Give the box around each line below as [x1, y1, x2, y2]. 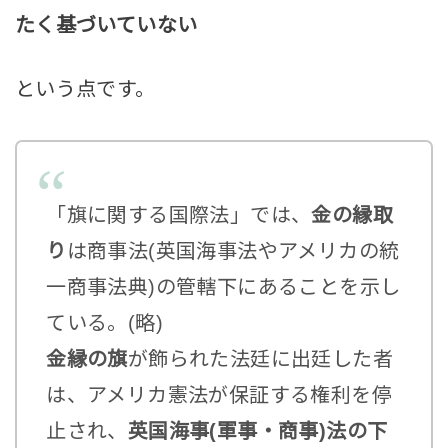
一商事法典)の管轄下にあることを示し [46, 275, 401, 298]
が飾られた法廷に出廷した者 [127, 347, 394, 370]
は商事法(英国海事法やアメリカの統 [66, 239, 400, 262]
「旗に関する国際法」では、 [46, 203, 312, 226]
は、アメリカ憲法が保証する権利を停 [46, 383, 393, 406]
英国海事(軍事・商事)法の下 [127, 419, 388, 442]
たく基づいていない [14, 13, 198, 36]
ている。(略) [46, 311, 184, 334]
